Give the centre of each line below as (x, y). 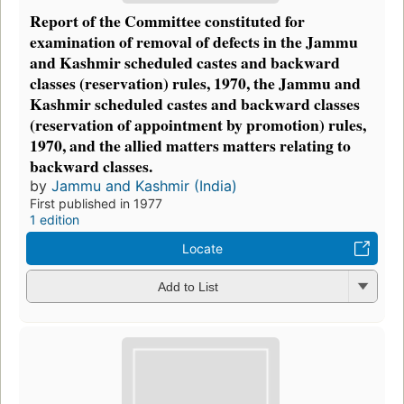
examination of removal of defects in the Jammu (194, 41)
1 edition (55, 219)
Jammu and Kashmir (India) (144, 185)
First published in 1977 (96, 203)
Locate (202, 248)
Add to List (188, 287)
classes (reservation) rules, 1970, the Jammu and (195, 83)
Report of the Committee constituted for (167, 20)
